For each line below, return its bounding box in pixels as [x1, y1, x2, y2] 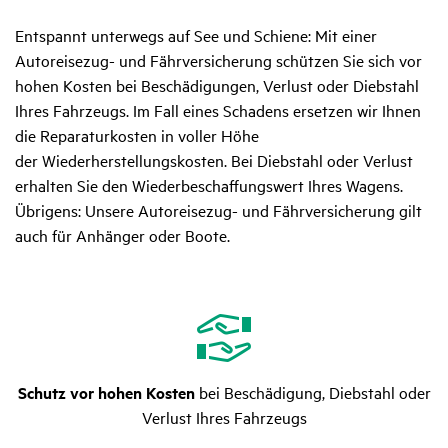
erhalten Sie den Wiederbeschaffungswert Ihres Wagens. [15, 174, 403, 197]
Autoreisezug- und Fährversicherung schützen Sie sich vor [15, 49, 422, 72]
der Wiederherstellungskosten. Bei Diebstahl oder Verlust [15, 149, 413, 172]
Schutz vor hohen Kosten [17, 381, 199, 405]
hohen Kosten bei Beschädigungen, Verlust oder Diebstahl [15, 74, 419, 97]
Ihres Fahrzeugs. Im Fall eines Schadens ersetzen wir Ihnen [15, 99, 421, 122]
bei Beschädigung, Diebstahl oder [198, 381, 431, 404]
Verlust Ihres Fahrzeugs [141, 406, 307, 429]
